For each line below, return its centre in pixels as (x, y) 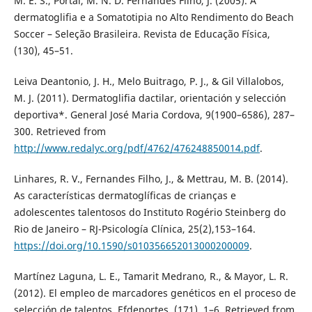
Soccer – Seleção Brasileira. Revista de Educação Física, (142, 34)
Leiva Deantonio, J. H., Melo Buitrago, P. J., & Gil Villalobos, (149, 81)
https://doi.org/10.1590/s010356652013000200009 (131, 246)
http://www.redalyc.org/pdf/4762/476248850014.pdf (136, 148)
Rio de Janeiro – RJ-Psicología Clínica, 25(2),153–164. (134, 229)
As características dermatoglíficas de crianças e (125, 196)
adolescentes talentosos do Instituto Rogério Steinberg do (149, 212)
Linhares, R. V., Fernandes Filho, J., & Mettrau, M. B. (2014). (151, 179)
